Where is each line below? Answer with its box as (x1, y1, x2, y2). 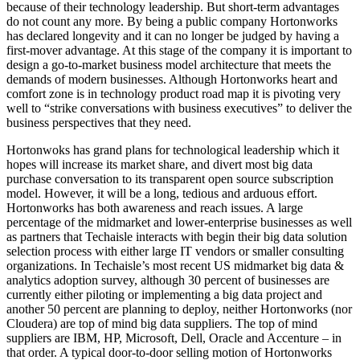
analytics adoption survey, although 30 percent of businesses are (6, 273, 329, 288)
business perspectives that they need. (6, 116, 191, 130)
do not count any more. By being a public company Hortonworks (6, 14, 337, 29)
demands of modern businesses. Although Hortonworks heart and (6, 72, 337, 87)
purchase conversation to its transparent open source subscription (6, 172, 333, 186)
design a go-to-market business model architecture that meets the (6, 58, 331, 72)
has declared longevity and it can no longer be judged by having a (6, 29, 339, 43)
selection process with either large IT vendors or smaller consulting (6, 244, 344, 259)
